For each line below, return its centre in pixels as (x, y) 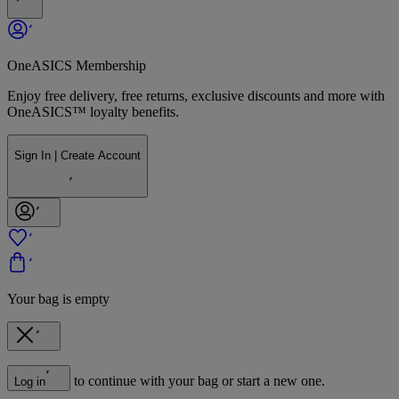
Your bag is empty (58, 298)
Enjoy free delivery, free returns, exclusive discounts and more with (196, 95)
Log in (30, 381)
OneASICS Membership (77, 65)
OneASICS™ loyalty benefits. (93, 111)
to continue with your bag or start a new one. (199, 380)
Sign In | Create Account (77, 156)
